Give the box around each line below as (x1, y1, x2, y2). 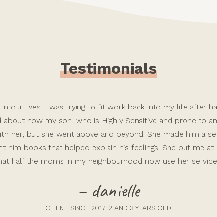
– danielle (77, 178, 139, 202)
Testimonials (60, 59, 157, 77)
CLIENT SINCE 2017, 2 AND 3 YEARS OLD (46, 204, 171, 212)
